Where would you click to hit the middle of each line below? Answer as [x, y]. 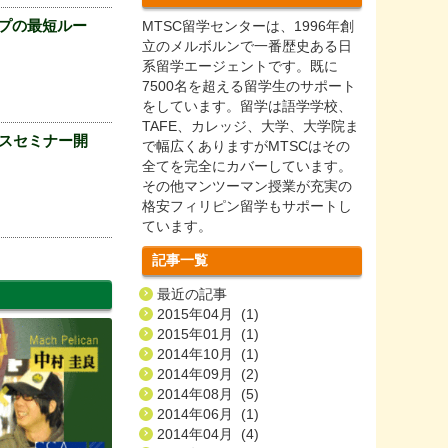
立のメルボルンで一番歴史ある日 [246, 45]
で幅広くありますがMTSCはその [245, 145]
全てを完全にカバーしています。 [246, 165]
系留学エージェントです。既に [239, 65]
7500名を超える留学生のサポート [248, 85]
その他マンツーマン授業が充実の [246, 185]
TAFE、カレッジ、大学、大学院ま [250, 125]
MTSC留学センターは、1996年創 [247, 25]
